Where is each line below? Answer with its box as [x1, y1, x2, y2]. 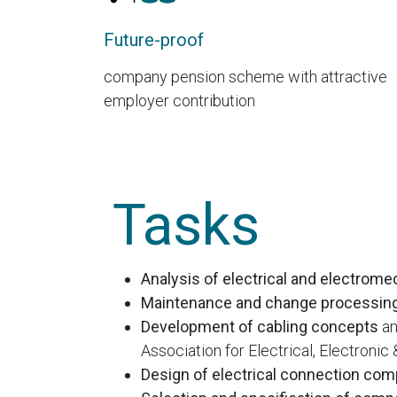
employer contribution [104, 91, 255, 111]
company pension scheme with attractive [104, 67, 387, 87]
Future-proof [104, 29, 204, 51]
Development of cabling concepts [141, 317, 382, 337]
